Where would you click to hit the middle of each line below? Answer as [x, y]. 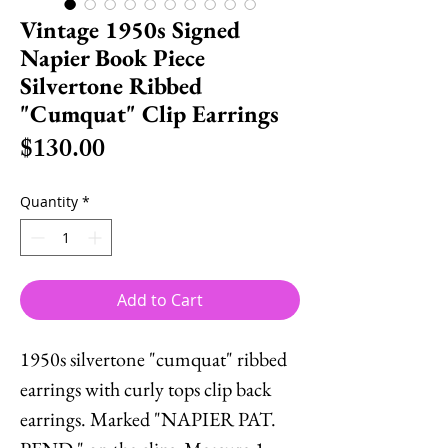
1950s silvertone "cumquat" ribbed [153, 358]
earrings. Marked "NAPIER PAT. [148, 418]
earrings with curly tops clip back [145, 388]
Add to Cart [160, 299]
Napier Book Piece [112, 57]
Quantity [49, 201]
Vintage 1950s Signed [131, 29]
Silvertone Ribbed [112, 85]
